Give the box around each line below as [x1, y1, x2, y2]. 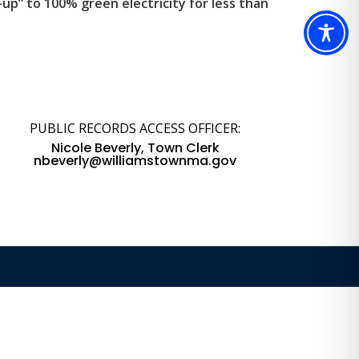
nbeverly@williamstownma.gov [34, 151, 237, 171]
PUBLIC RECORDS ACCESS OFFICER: [30, 119, 241, 138]
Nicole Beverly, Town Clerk [50, 139, 220, 158]
